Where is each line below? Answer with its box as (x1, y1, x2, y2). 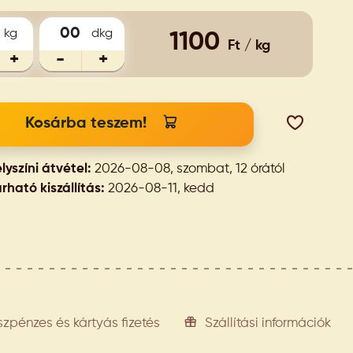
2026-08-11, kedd (105, 182, 214, 195)
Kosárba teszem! (24, 116, 147, 132)
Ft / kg (228, 39, 271, 53)
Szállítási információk (205, 316, 331, 330)
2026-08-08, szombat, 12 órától (91, 162, 285, 176)
